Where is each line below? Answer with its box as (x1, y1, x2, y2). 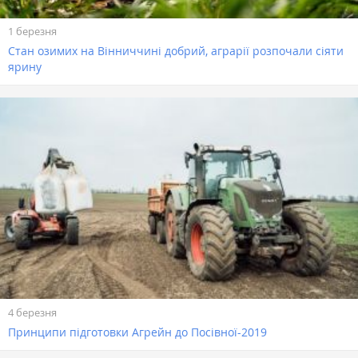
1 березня (8, 24, 57, 39)
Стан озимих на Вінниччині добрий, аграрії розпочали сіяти (8, 43, 344, 59)
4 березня (8, 304, 57, 320)
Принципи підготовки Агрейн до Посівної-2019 (8, 324, 267, 340)
